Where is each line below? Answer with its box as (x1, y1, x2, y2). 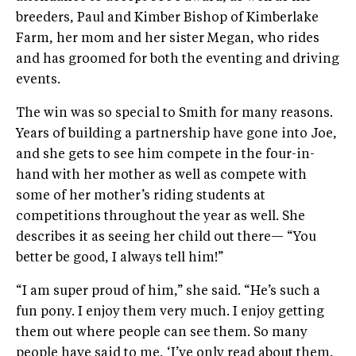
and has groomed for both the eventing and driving (16, 53, 339, 66)
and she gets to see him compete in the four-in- (16, 149, 315, 161)
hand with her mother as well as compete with (16, 169, 307, 182)
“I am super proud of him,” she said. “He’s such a (16, 285, 320, 298)
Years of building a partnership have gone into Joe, (16, 128, 337, 141)
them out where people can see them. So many (16, 327, 308, 339)
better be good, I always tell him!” (16, 252, 223, 265)
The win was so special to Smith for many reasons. (16, 107, 333, 120)
